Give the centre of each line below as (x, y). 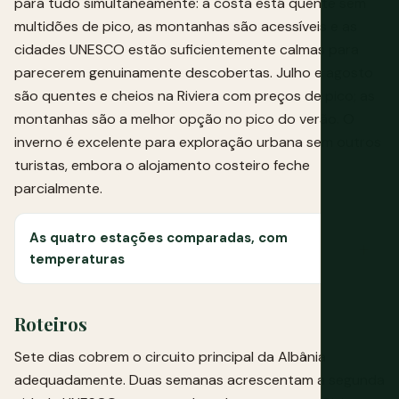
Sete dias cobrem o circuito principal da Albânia (170, 356)
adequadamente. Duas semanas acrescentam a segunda (199, 379)
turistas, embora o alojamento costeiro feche (162, 165)
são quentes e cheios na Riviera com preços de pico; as (195, 95)
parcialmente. (58, 188)
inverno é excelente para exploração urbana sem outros (198, 142)
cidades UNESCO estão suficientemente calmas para (187, 49)
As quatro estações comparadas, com (159, 237)
